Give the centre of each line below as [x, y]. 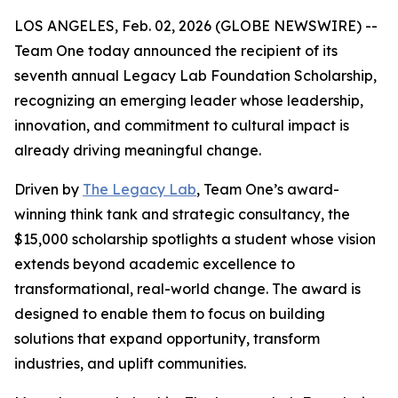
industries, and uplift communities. [130, 363]
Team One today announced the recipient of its [176, 51]
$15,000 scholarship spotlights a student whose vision [195, 239]
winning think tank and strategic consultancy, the [182, 214]
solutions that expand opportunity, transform [167, 338]
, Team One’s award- [268, 189]
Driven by [48, 189]
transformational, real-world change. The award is [187, 289]
